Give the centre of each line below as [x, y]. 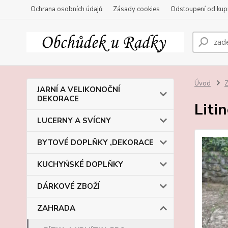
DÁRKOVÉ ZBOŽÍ [68, 186]
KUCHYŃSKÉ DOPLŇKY [80, 164]
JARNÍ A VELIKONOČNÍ [79, 90]
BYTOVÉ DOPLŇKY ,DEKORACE [95, 142]
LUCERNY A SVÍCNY [74, 121]
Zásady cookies [136, 9]
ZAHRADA [56, 208]
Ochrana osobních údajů [66, 9]
